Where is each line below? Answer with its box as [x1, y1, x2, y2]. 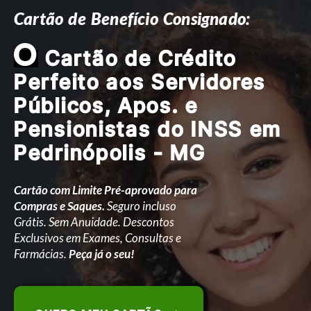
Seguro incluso [105, 199, 176, 213]
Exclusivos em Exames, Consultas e [14, 230, 181, 245]
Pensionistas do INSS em [14, 117, 283, 141]
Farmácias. [14, 246, 69, 261]
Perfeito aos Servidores [14, 69, 267, 94]
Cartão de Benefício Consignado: [14, 8, 251, 28]
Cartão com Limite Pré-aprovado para [14, 183, 197, 197]
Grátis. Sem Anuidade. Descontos [14, 215, 174, 229]
